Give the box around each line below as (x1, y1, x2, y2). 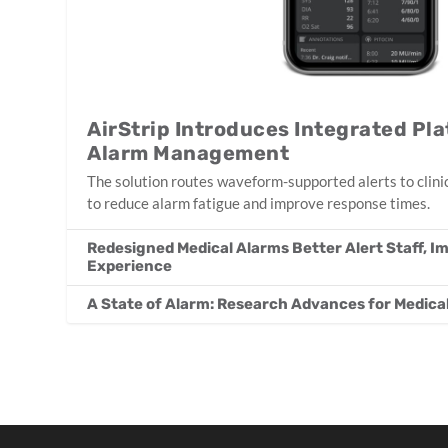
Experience (87, 257, 173, 276)
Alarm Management (87, 141, 290, 166)
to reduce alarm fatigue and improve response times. (87, 194, 431, 213)
